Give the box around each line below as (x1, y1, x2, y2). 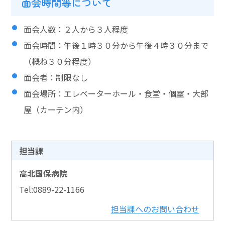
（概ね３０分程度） (24, 55, 96, 67)
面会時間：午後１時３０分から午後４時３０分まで (24, 39, 209, 51)
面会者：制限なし (24, 71, 88, 83)
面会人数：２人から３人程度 (24, 23, 129, 35)
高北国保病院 (19, 167, 68, 180)
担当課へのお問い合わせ (110, 202, 199, 215)
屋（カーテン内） (24, 103, 88, 116)
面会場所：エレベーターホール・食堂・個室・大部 (24, 87, 209, 99)
